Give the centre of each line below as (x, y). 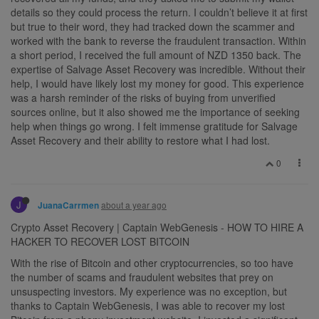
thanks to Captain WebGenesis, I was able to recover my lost (148, 305)
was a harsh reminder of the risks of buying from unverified (143, 97)
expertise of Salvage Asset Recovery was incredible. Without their (158, 69)
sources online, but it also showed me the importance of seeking (155, 111)
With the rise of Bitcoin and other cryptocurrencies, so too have (152, 262)
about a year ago (134, 204)
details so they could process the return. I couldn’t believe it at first (159, 12)
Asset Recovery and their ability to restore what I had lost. (140, 140)
